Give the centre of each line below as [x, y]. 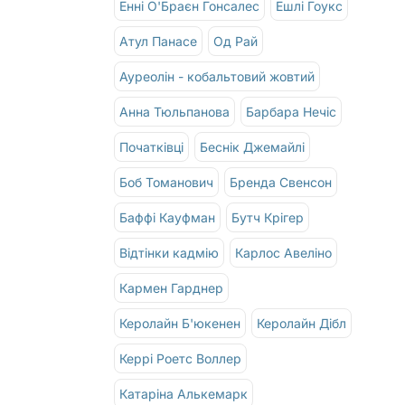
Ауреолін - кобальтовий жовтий [217, 76]
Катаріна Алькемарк [184, 393]
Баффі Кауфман [168, 217]
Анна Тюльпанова [175, 111]
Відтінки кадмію [170, 252]
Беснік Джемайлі [253, 146]
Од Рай [236, 41]
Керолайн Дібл [302, 323]
